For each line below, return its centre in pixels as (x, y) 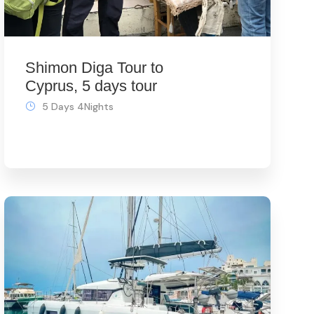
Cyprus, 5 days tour (91, 86)
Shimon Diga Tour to (94, 68)
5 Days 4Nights (77, 107)
